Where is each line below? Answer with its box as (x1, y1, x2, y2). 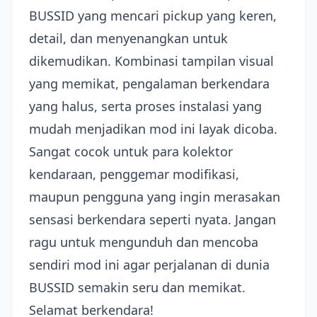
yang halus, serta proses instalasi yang (29, 98, 262, 115)
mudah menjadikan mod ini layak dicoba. (29, 120, 277, 137)
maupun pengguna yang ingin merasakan (29, 188, 280, 205)
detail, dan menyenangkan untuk (29, 30, 228, 47)
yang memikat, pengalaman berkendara (29, 75, 270, 92)
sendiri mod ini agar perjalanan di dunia (29, 256, 270, 273)
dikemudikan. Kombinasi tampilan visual (29, 52, 274, 69)
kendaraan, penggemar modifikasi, (29, 166, 239, 183)
